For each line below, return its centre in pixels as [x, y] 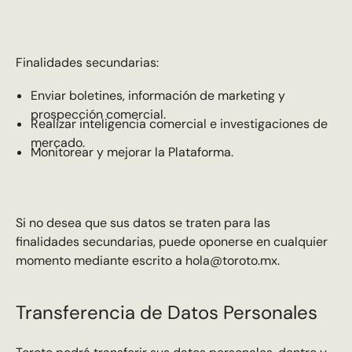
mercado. [57, 142]
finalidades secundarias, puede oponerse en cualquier [171, 242]
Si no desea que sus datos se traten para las [143, 223]
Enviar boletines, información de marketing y [158, 95]
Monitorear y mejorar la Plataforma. [132, 152]
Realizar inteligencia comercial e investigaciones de [179, 123]
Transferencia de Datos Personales [166, 312]
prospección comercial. [98, 114]
